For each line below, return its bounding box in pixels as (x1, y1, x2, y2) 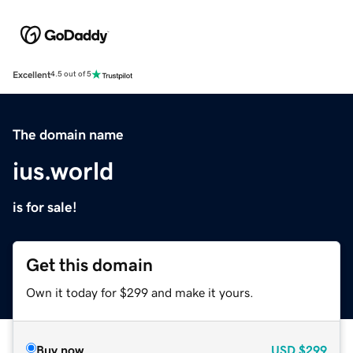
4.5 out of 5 (50, 70, 91, 79)
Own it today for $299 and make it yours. (26, 285, 254, 299)
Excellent (13, 69, 50, 80)
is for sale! (13, 199, 77, 214)
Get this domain (26, 255, 153, 274)
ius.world (13, 158, 113, 184)
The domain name (13, 127, 124, 142)
